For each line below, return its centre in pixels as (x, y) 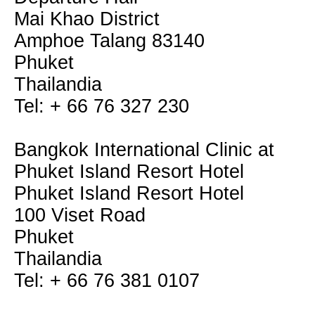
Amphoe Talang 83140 (109, 41)
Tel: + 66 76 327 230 (102, 106)
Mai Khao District (87, 19)
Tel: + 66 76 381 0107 (107, 281)
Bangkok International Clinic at (144, 150)
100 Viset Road (80, 215)
